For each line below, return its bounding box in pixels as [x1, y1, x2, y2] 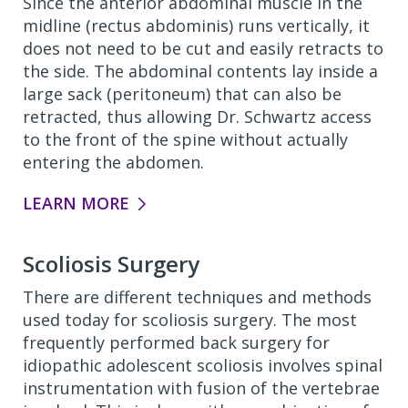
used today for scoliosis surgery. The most [23, 309, 357, 331]
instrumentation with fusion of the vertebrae [23, 377, 380, 399]
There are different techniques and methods [23, 286, 372, 308]
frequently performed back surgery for [23, 331, 330, 353]
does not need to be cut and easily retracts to [23, 37, 383, 59]
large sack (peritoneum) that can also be [23, 83, 342, 105]
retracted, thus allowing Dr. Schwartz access [23, 106, 372, 127]
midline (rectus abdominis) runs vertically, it [23, 15, 370, 36]
